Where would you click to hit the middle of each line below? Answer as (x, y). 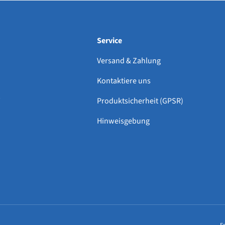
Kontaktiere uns (124, 81)
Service (109, 41)
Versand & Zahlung (129, 61)
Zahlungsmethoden (153, 182)
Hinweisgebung (123, 121)
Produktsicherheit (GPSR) (140, 101)
